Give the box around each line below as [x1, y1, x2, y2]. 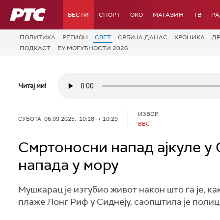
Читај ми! [18, 82, 46, 90]
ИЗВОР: [138, 110, 160, 117]
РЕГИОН [62, 33, 88, 41]
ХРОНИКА [174, 33, 205, 41]
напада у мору [18, 155, 119, 174]
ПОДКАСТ [20, 44, 51, 52]
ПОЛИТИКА [20, 33, 55, 41]
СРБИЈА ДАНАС [118, 33, 167, 41]
